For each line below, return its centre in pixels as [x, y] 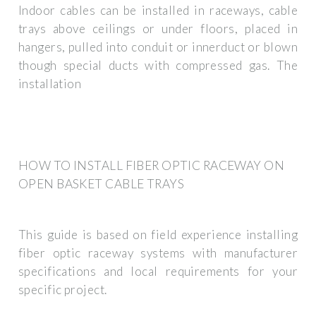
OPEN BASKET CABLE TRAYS [101, 183]
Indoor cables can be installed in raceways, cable [158, 11]
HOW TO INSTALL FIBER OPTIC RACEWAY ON [152, 165]
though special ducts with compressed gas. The [158, 66]
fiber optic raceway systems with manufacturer [158, 253]
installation [50, 84]
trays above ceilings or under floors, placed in [158, 29]
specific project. [63, 290]
